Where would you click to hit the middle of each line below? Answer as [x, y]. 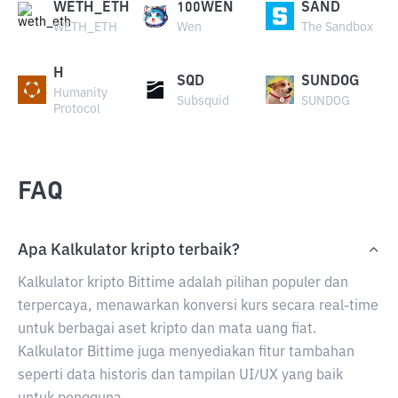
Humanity [80, 93]
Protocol [77, 109]
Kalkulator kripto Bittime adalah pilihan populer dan [183, 283]
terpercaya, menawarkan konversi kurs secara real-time [198, 306]
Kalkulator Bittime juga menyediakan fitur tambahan [186, 353]
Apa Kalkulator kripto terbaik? [129, 251]
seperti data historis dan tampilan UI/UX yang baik [180, 376]
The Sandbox [337, 28]
